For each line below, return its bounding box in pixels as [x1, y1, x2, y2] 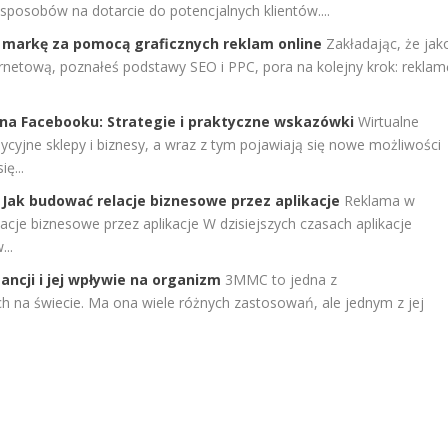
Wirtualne [358, 112, 420, 132]
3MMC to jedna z [225, 270, 338, 290]
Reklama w [344, 191, 416, 211]
